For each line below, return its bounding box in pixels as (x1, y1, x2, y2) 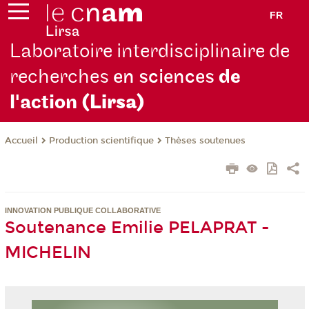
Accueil (4, 135, 38, 147)
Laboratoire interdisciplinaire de (10, 39, 290, 64)
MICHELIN (4, 243, 91, 263)
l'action (10, 90, 82, 115)
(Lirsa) (81, 90, 146, 115)
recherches (10, 65, 114, 90)
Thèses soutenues (164, 135, 246, 147)
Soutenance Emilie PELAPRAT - (4, 218, 269, 238)
